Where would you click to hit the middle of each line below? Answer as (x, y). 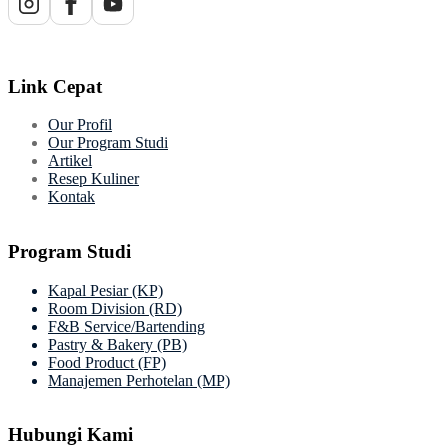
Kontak (71, 197)
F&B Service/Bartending (126, 326)
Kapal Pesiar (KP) (105, 290)
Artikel (70, 161)
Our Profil (80, 125)
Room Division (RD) (115, 308)
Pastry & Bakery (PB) (117, 344)
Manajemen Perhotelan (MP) (139, 380)
